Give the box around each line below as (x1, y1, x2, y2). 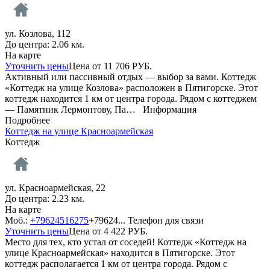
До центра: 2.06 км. (5, 39, 84, 49)
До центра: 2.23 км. (5, 193, 84, 204)
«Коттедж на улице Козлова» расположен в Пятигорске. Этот (5, 82, 258, 93)
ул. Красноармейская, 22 (5, 182, 108, 193)
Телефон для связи (128, 215, 204, 225)
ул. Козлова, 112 (5, 28, 73, 39)
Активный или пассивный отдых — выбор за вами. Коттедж (5, 71, 256, 82)
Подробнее (5, 115, 50, 125)
